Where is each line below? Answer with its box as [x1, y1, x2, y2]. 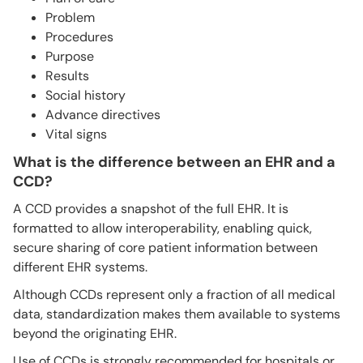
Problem [45, 8, 95, 26]
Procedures [45, 28, 113, 45]
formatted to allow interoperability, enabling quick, [13, 219, 312, 237]
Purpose [45, 47, 94, 65]
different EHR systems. [13, 258, 147, 275]
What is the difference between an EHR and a [13, 152, 335, 172]
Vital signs [45, 125, 107, 143]
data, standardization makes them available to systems [13, 305, 340, 322]
